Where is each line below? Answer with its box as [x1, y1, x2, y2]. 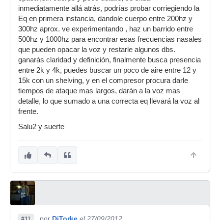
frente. [18, 108, 38, 115]
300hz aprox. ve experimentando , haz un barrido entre [18, 25, 193, 33]
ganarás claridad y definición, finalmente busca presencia [18, 56, 201, 64]
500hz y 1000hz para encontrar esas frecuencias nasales [18, 35, 202, 43]
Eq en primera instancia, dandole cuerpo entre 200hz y [18, 15, 192, 23]
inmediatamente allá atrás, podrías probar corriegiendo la [18, 4, 199, 12]
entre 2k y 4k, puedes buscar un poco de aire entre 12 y [18, 66, 196, 74]
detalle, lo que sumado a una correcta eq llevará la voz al [18, 97, 199, 105]
